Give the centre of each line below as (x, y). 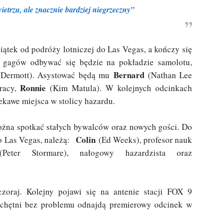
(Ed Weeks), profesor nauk (145, 140)
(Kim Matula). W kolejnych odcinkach (119, 88)
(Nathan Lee (170, 75)
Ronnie (33, 88)
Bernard (131, 75)
